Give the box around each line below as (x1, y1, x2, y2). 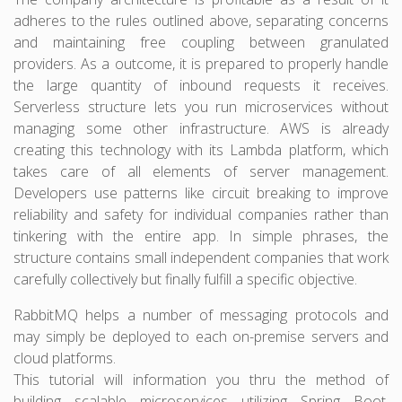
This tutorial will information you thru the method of (13, 369, 389, 389)
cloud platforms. (13, 347, 116, 368)
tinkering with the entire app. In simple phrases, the (13, 225, 389, 246)
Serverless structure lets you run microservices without (13, 96, 389, 117)
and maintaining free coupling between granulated (13, 31, 389, 52)
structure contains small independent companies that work (13, 247, 389, 267)
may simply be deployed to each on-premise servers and (13, 326, 389, 346)
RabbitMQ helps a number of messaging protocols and (13, 304, 389, 325)
